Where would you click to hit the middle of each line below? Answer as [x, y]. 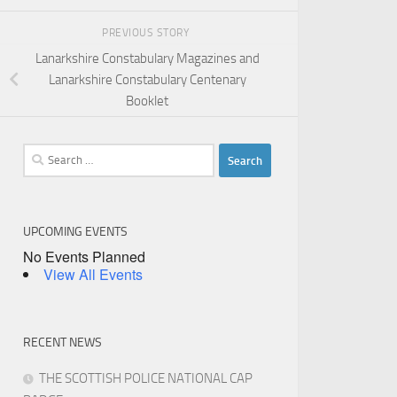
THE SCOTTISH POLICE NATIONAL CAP [146, 379]
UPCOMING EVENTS [75, 232]
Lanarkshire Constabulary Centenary [147, 80]
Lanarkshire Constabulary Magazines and [147, 59]
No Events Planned [84, 257]
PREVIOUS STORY [147, 32]
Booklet [147, 101]
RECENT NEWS [62, 343]
